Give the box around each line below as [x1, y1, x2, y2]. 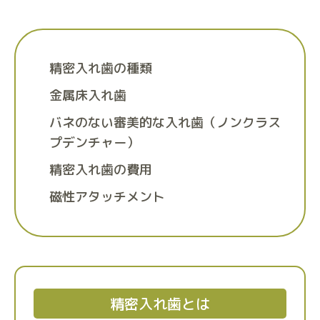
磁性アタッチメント [49, 188, 165, 206]
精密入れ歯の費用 [49, 161, 152, 179]
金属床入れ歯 [49, 86, 126, 104]
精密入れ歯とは [110, 294, 210, 314]
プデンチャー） [49, 134, 139, 151]
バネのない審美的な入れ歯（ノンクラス [49, 114, 281, 131]
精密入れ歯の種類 [49, 59, 152, 77]
